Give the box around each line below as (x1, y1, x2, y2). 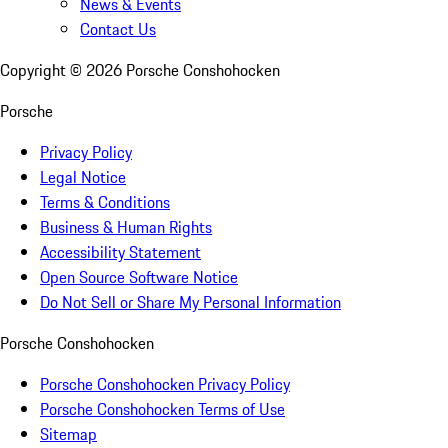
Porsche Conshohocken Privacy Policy (40, 372, 290, 397)
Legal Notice (40, 165, 126, 190)
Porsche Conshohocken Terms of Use (40, 397, 285, 422)
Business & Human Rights (40, 215, 212, 240)
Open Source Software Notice (40, 265, 238, 290)
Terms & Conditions (40, 190, 170, 215)
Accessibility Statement (40, 240, 201, 265)
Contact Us (80, 17, 156, 42)
